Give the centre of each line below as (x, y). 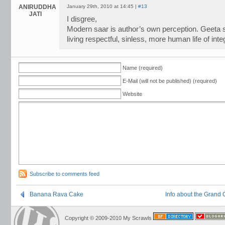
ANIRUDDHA (37, 7)
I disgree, (82, 19)
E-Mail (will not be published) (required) (170, 81)
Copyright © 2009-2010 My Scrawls (109, 218)
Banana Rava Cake (57, 194)
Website (132, 94)
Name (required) (143, 68)
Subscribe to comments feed (65, 174)
